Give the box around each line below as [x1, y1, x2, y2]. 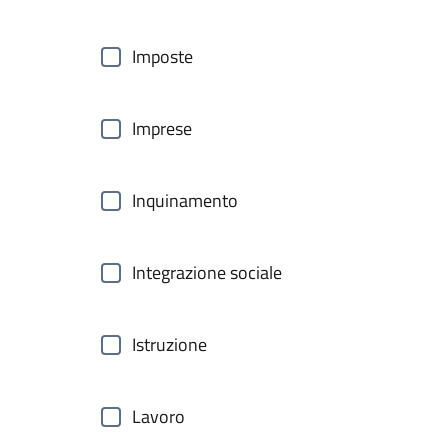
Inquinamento [132, 187, 238, 214]
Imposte [132, 43, 193, 70]
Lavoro [132, 403, 185, 430]
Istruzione [132, 331, 207, 358]
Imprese [132, 115, 192, 142]
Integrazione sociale [132, 259, 282, 286]
